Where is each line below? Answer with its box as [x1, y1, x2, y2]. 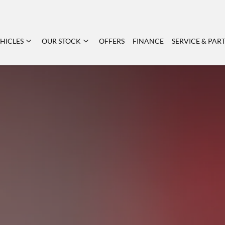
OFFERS [99, 36, 125, 45]
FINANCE [133, 36, 164, 45]
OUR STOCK [42, 36, 81, 45]
